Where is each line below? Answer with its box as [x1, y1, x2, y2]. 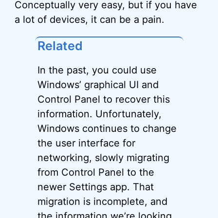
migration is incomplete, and [37, 196, 167, 207]
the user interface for [37, 137, 135, 149]
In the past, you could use [37, 64, 157, 76]
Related [37, 38, 83, 53]
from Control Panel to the [37, 166, 154, 178]
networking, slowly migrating [37, 152, 169, 163]
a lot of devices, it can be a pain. [15, 14, 164, 25]
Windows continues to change [37, 123, 177, 134]
